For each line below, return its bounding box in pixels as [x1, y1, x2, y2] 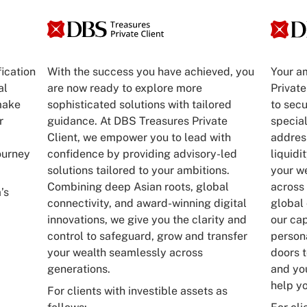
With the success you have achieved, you [47, 65, 255, 79]
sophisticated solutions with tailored [47, 98, 232, 112]
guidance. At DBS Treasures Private [47, 114, 228, 128]
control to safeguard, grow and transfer [47, 230, 248, 243]
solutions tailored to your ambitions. [47, 164, 230, 177]
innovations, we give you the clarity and [47, 213, 247, 227]
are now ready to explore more [47, 82, 203, 95]
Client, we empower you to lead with [47, 131, 232, 145]
